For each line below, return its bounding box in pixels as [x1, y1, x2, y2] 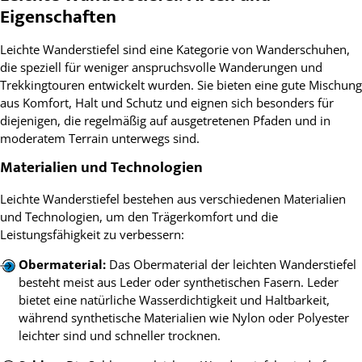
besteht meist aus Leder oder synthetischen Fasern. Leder [18, 273, 339, 290]
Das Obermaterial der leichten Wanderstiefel [105, 255, 356, 272]
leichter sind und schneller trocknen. [18, 326, 221, 343]
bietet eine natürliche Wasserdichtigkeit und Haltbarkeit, [18, 291, 330, 308]
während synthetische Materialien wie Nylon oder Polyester [18, 309, 349, 326]
